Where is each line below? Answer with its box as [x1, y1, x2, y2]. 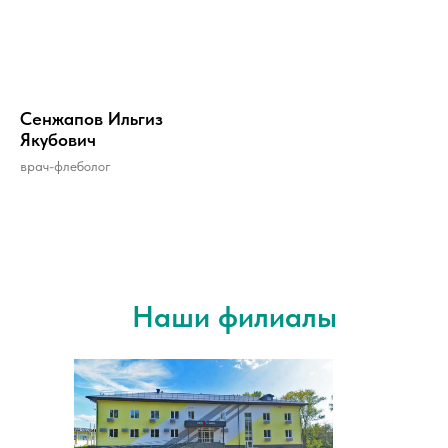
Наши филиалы [131, 297, 337, 334]
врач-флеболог [20, 157, 111, 174]
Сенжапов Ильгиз [20, 107, 163, 129]
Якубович [20, 128, 96, 150]
